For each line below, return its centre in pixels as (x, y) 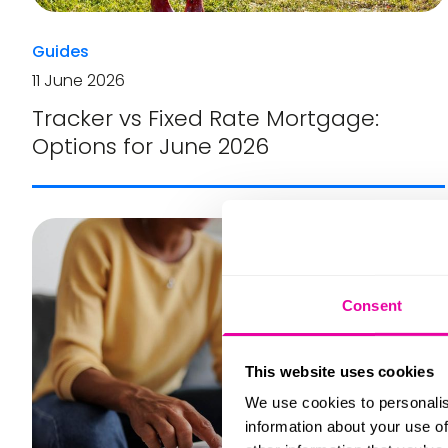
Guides (60, 52)
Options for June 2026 (150, 147)
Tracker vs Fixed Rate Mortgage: (205, 119)
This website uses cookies (339, 371)
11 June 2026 (78, 81)
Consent (372, 305)
